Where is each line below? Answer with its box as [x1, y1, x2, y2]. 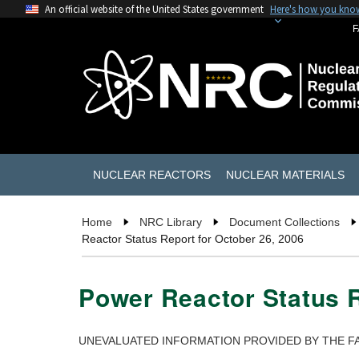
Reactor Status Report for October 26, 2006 [82, 232, 304, 246]
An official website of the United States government [45, 2, 264, 15]
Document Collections [229, 216, 340, 229]
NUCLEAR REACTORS [92, 167, 211, 181]
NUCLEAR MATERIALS [225, 167, 345, 181]
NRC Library [139, 216, 202, 229]
